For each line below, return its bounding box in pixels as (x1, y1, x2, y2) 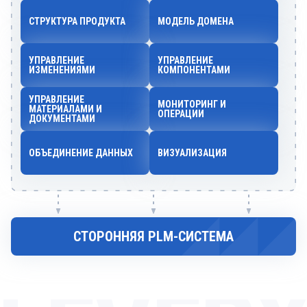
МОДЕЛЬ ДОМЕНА (158, 16, 234, 27)
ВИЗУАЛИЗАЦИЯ (158, 147, 227, 158)
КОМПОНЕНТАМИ (158, 64, 230, 75)
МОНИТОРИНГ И (158, 99, 226, 110)
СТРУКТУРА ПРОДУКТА (29, 16, 125, 27)
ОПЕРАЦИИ (158, 108, 204, 119)
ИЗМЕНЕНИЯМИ (29, 64, 95, 75)
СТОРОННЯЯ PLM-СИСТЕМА (73, 228, 234, 245)
